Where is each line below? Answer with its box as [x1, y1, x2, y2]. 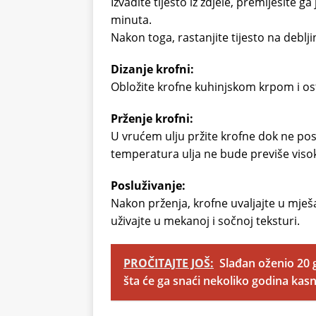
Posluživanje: [111, 178, 186, 194]
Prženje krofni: [111, 111, 193, 127]
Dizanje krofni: [111, 61, 194, 78]
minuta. [111, 12, 152, 28]
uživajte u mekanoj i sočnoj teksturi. [111, 213, 300, 229]
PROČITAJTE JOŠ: [123, 255, 214, 272]
